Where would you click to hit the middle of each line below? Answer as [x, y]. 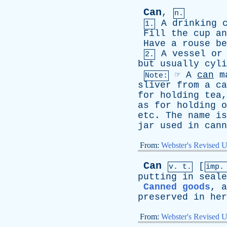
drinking [195, 23]
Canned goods [177, 187]
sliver [155, 85]
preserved [163, 197]
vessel [189, 54]
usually [180, 64]
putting [157, 177]
